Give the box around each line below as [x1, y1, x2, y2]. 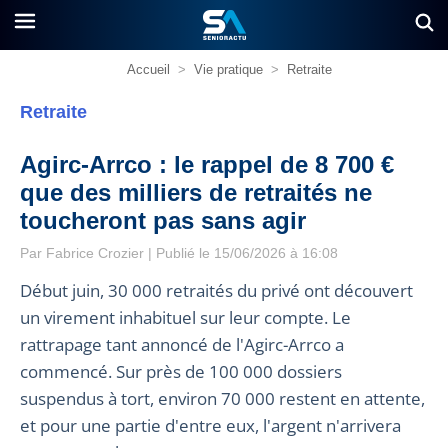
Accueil [126, 62, 170, 77]
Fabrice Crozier [46, 245, 144, 261]
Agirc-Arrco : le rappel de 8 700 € [20, 151, 394, 178]
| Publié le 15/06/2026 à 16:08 [144, 245, 338, 261]
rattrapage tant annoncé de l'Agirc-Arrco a [20, 332, 344, 356]
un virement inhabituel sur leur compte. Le [20, 305, 351, 329]
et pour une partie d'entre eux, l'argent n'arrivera [20, 413, 401, 437]
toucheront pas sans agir [20, 207, 306, 234]
